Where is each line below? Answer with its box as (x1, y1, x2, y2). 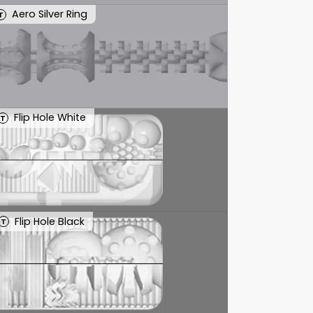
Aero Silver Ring (12, 7, 87, 22)
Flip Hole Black (15, 214, 85, 228)
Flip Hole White (13, 110, 86, 125)
